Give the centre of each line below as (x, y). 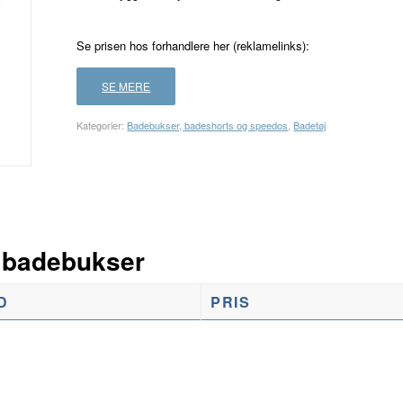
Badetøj (310, 125)
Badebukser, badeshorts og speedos (208, 125)
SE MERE (126, 86)
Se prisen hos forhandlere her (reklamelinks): (193, 46)
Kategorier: (102, 125)
